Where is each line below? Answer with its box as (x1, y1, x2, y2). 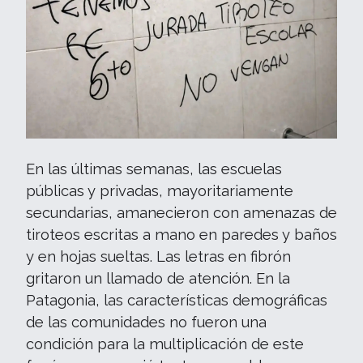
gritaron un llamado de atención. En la (26, 269, 290, 287)
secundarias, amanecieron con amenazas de (26, 203, 337, 221)
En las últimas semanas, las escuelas (26, 160, 282, 177)
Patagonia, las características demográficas (26, 291, 327, 309)
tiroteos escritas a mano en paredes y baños (26, 225, 337, 243)
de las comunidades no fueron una (26, 313, 267, 331)
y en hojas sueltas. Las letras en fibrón (26, 247, 291, 265)
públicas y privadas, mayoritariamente (26, 181, 293, 199)
